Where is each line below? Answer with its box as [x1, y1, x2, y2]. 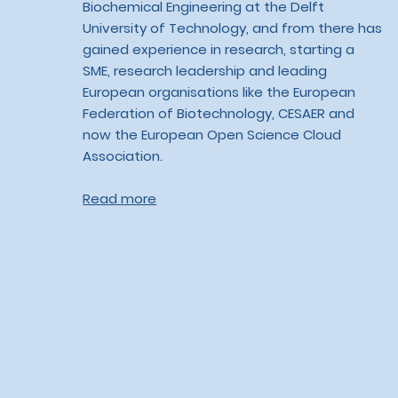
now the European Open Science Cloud [83, 124, 342, 144]
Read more [83, 188, 157, 208]
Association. [83, 146, 163, 165]
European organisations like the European [83, 82, 356, 101]
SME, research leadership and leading [83, 60, 328, 80]
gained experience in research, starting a [83, 39, 355, 59]
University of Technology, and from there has [83, 18, 383, 37]
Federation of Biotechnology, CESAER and [83, 103, 355, 123]
